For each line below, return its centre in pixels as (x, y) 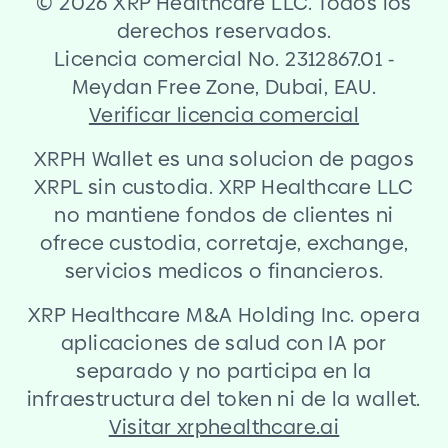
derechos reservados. (224, 30)
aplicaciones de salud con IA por (224, 342)
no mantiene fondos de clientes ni (224, 214)
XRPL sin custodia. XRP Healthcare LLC (224, 186)
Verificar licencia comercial (224, 114)
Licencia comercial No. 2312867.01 (220, 58)
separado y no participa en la (224, 370)
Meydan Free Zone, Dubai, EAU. (224, 86)
